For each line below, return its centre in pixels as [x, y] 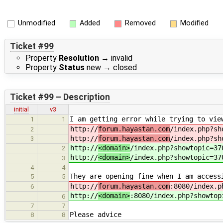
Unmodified [36, 23]
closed [125, 68]
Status [72, 68]
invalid [122, 58]
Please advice [96, 215]
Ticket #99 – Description [60, 97]
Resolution [79, 58]
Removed [140, 23]
